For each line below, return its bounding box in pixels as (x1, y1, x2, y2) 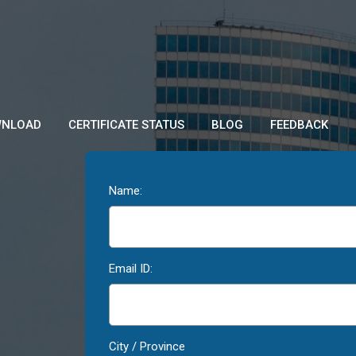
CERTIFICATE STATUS (68, 118, 184, 132)
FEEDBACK (269, 118, 328, 132)
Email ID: (109, 261, 153, 276)
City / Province (109, 339, 185, 354)
